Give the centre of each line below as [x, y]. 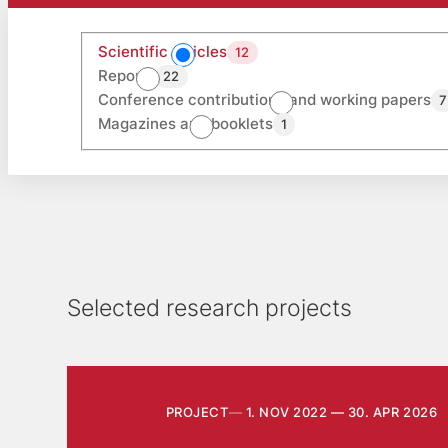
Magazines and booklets [185, 124]
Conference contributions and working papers [264, 100]
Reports [126, 76]
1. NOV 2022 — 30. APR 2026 [341, 412]
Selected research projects [209, 308]
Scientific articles [162, 52]
